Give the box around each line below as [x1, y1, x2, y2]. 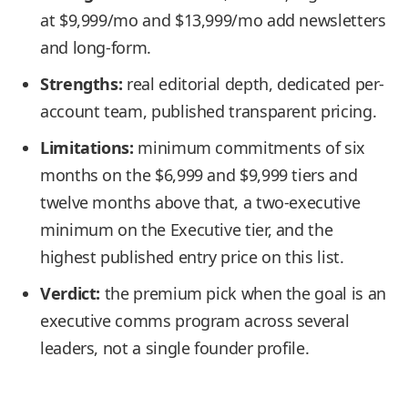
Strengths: [40, 73, 123, 95]
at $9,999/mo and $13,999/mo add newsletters [40, 9, 386, 31]
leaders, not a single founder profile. [40, 337, 310, 359]
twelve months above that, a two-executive [40, 191, 361, 213]
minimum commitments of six [133, 137, 365, 158]
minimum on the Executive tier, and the [40, 219, 333, 240]
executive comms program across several [40, 310, 350, 331]
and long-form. [40, 36, 151, 58]
